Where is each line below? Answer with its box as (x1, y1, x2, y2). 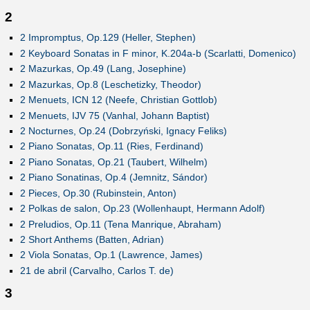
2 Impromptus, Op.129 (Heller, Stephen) (19, 32, 196, 44)
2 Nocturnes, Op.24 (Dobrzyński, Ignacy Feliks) (19, 125, 227, 136)
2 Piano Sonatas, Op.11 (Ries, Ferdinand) (19, 140, 203, 152)
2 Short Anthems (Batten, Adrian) (19, 234, 164, 246)
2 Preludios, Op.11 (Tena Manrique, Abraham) (19, 218, 221, 230)
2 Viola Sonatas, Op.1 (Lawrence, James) (19, 249, 203, 261)
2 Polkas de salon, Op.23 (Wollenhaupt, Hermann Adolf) (19, 203, 265, 215)
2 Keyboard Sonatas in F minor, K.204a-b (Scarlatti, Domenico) (19, 47, 296, 59)
